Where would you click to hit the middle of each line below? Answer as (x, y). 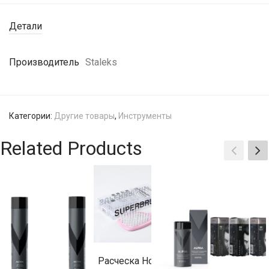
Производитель (44, 62)
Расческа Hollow (134, 261)
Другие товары (84, 116)
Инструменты (145, 116)
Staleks (101, 62)
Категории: (32, 116)
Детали (26, 26)
